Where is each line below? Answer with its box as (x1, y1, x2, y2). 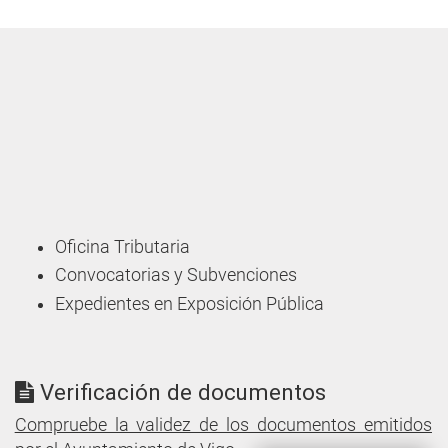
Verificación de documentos (33, 378, 326, 405)
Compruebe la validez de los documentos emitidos (14, 414, 432, 435)
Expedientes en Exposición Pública (54, 293, 324, 314)
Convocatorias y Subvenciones (54, 265, 297, 286)
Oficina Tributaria (54, 236, 190, 257)
